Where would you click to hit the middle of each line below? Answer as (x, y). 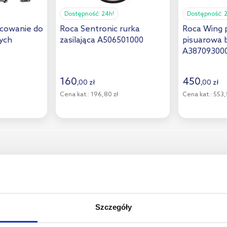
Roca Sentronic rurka (100, 29)
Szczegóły (113, 207)
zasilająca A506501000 (102, 40)
